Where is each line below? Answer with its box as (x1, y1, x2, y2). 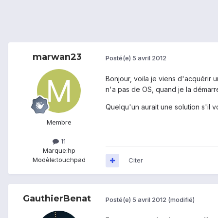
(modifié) (168, 195, 195, 203)
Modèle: (32, 156, 56, 164)
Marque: (42, 146, 68, 155)
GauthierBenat (23, 193, 91, 204)
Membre (46, 118, 72, 127)
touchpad (56, 156, 86, 164)
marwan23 (32, 52, 82, 63)
